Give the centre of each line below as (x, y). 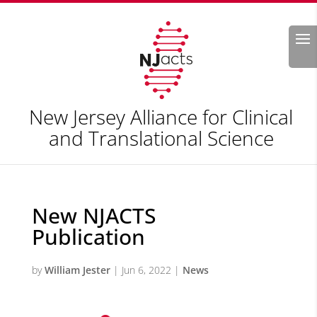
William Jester (77, 270)
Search (279, 33)
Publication (88, 237)
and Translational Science (161, 138)
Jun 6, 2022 (146, 270)
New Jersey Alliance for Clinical (161, 117)
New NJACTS (93, 215)
